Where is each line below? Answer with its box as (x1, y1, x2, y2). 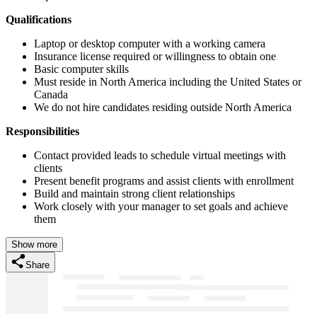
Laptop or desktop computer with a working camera (34, 37, 265, 50)
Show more (11, 238, 57, 250)
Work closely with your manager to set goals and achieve (34, 200, 288, 212)
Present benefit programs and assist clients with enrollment (34, 174, 294, 187)
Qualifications (6, 13, 71, 25)
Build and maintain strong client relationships (34, 187, 235, 200)
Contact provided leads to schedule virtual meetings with (34, 149, 286, 161)
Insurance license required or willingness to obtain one (34, 50, 276, 62)
